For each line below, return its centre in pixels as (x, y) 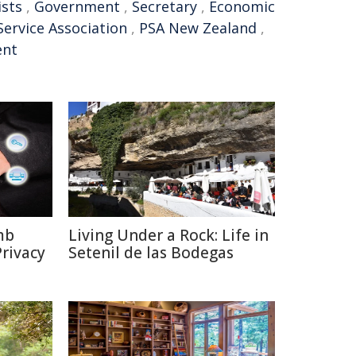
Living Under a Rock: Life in (168, 235)
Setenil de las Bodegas (151, 253)
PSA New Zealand (198, 28)
